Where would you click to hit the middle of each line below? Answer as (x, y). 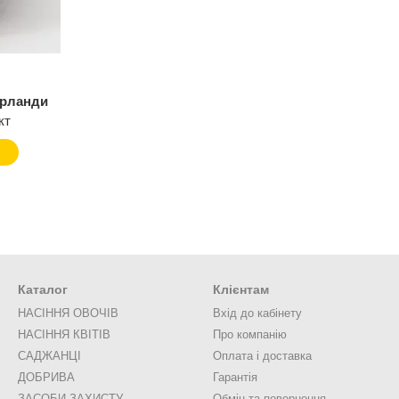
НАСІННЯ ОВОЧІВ (68, 313)
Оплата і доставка (262, 356)
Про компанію (250, 334)
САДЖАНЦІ (49, 356)
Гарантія (235, 377)
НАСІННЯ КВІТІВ (64, 334)
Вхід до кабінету (257, 313)
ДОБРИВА (46, 377)
